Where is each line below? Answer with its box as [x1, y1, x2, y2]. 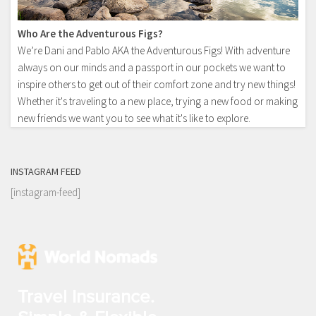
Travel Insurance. [18, 286, 154, 306]
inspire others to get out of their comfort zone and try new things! [18, 77, 296, 91]
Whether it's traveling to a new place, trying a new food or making [18, 94, 298, 108]
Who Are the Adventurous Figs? [18, 26, 163, 40]
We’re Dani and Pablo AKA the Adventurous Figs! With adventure [18, 43, 290, 57]
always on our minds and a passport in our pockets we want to [18, 60, 286, 74]
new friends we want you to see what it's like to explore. [18, 111, 250, 125]
